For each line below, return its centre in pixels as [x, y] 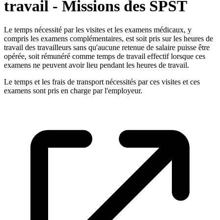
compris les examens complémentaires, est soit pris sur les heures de [109, 39]
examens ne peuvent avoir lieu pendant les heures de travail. [96, 65]
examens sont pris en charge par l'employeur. [73, 91]
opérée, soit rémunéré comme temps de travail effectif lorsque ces [105, 56]
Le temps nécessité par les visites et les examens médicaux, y [98, 30]
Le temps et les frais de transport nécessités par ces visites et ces [102, 82]
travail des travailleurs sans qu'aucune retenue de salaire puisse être [107, 48]
